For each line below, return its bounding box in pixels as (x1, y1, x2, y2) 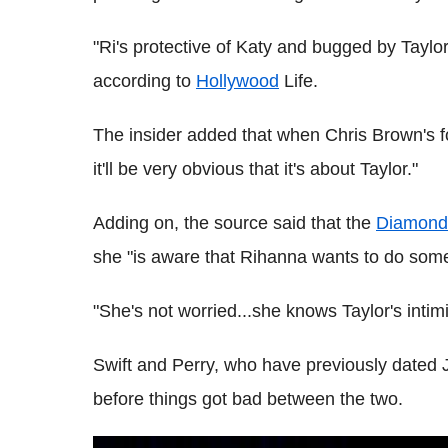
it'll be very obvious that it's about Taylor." (93, 159, 418, 179)
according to (93, 71, 196, 91)
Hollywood (196, 71, 279, 91)
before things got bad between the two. (93, 389, 403, 409)
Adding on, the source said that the (93, 213, 376, 233)
